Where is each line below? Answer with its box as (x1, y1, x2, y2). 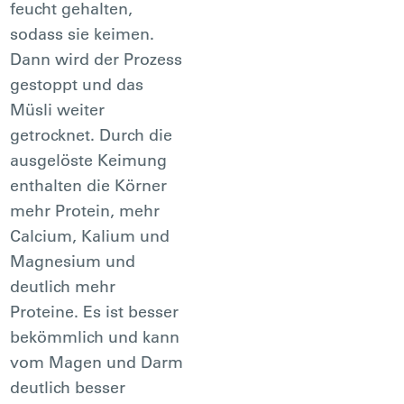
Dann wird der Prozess (10, 48, 183, 69)
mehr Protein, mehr (10, 199, 161, 221)
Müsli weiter (10, 98, 106, 120)
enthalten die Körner (10, 174, 168, 196)
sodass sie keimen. (10, 23, 155, 44)
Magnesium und (10, 250, 136, 271)
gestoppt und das (10, 73, 144, 95)
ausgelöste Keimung (10, 149, 168, 170)
